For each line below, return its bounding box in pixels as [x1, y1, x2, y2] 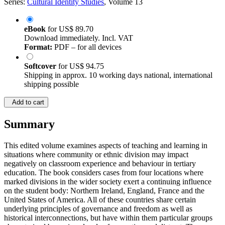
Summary [4, 118, 55, 131]
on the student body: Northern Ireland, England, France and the [4, 186, 204, 195]
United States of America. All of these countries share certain [4, 195, 196, 204]
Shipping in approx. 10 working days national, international [24, 71, 212, 80]
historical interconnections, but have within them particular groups [4, 213, 212, 222]
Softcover [24, 62, 58, 71]
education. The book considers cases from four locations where [4, 168, 203, 177]
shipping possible [24, 80, 79, 89]
